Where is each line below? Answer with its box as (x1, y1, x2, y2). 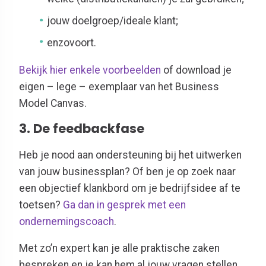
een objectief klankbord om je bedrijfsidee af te (19, 182, 240, 194)
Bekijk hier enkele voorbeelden (19, 64, 161, 76)
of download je (161, 64, 232, 76)
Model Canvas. (19, 97, 87, 109)
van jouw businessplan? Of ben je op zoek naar (19, 165, 236, 178)
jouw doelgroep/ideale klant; (47, 15, 179, 27)
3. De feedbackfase (19, 120, 144, 138)
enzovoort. (47, 36, 97, 49)
